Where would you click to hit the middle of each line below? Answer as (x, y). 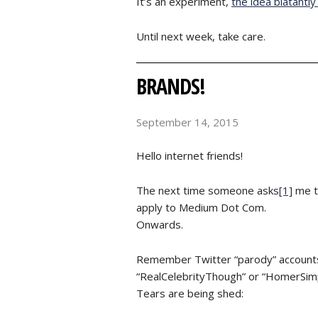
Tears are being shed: (190, 293)
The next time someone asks (208, 190)
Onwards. (160, 224)
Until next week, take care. (201, 36)
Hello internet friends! (190, 155)
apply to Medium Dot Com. (201, 207)
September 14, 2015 (187, 122)
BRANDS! (171, 86)
